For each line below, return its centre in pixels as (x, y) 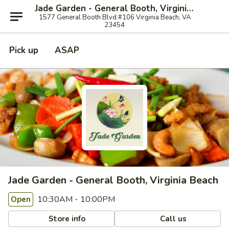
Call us (173, 219)
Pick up (24, 50)
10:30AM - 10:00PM (75, 199)
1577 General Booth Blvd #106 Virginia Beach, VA (114, 17)
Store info (66, 219)
